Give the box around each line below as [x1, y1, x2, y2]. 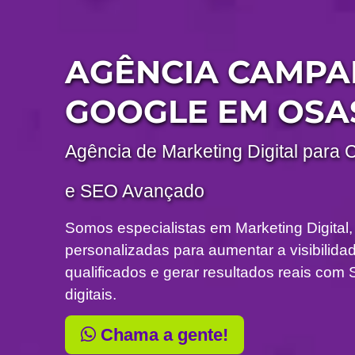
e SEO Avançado [65, 181, 205, 202]
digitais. [65, 286, 117, 303]
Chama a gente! [96, 325, 229, 345]
